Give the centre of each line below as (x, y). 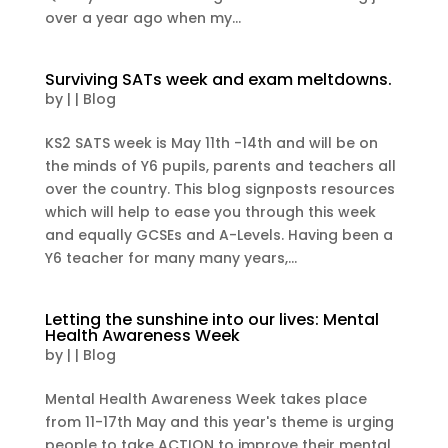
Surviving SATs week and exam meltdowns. (218, 79)
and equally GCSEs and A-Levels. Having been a (218, 235)
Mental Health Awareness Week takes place (205, 399)
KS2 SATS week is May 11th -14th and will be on (211, 143)
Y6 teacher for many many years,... (170, 258)
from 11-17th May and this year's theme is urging (219, 422)
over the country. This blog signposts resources (219, 189)
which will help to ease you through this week (210, 212)
